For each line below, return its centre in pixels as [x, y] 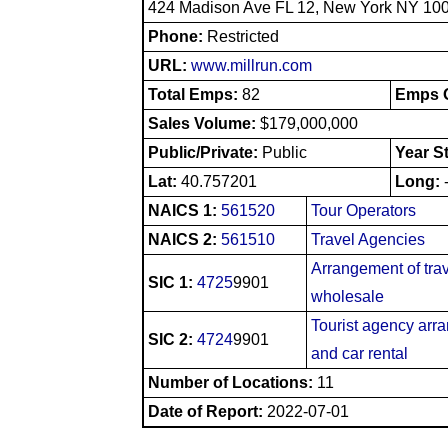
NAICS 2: [184, 239]
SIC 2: [172, 339]
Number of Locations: [230, 382]
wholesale [347, 296]
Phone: [177, 36]
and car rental [359, 353]
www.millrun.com [251, 65]
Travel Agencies [368, 239]
